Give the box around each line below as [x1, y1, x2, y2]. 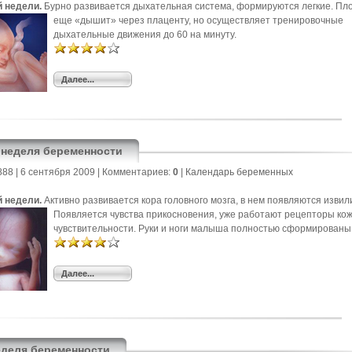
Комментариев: [102, 167, 173, 178]
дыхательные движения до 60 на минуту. [53, 29, 236, 40]
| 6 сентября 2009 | [13, 167, 102, 178]
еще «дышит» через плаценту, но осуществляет [53, 15, 273, 26]
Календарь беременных [185, 167, 293, 178]
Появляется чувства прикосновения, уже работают [53, 209, 284, 220]
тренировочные [273, 15, 343, 26]
